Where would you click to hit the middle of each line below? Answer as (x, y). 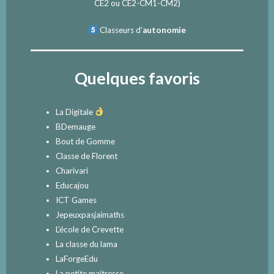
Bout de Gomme (85, 141)
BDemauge (75, 126)
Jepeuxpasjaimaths (90, 214)
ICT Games (76, 200)
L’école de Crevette (89, 229)
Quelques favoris (137, 78)
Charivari (72, 170)
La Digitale (74, 112)
